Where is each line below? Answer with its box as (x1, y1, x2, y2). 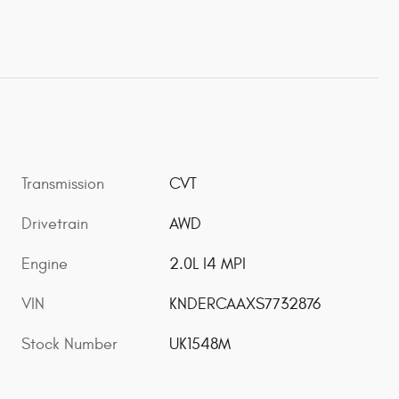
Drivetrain (21, 214, 88, 233)
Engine (21, 254, 68, 273)
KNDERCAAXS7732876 (169, 294, 322, 313)
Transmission (21, 174, 104, 193)
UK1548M (169, 334, 232, 354)
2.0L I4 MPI (169, 254, 247, 273)
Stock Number (21, 334, 118, 354)
